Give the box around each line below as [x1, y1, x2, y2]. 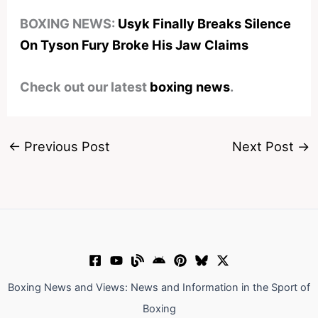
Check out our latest [20, 78, 150, 94]
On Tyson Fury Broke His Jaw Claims [20, 36, 249, 53]
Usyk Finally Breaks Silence [118, 15, 292, 31]
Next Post [232, 138, 298, 155]
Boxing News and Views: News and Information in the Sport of [8, 281, 310, 295]
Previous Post [20, 138, 110, 155]
